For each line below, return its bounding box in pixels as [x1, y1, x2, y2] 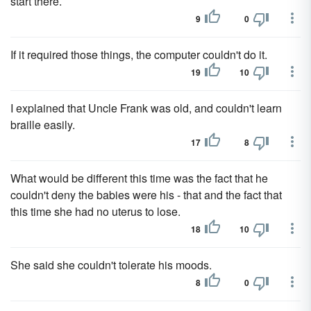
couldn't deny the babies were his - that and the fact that [10, 187, 282, 203]
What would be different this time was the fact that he [10, 170, 268, 186]
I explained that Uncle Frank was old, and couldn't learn [10, 100, 282, 116]
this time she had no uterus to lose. [10, 203, 180, 219]
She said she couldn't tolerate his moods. [10, 257, 212, 273]
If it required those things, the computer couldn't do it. [10, 47, 267, 62]
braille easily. [10, 117, 75, 133]
